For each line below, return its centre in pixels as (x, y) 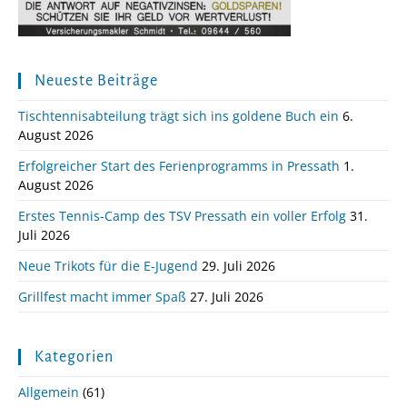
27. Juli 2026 (227, 297)
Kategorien (74, 357)
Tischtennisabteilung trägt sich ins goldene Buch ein (179, 116)
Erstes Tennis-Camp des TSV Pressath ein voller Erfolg (182, 216)
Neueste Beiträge (96, 81)
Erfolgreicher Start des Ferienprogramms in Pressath (179, 166)
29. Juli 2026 (238, 266)
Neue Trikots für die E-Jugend (108, 266)
